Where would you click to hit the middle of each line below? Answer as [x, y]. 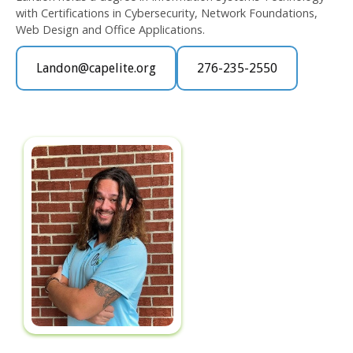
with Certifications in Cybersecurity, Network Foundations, [167, 13]
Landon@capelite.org [96, 69]
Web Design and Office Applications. [110, 30]
